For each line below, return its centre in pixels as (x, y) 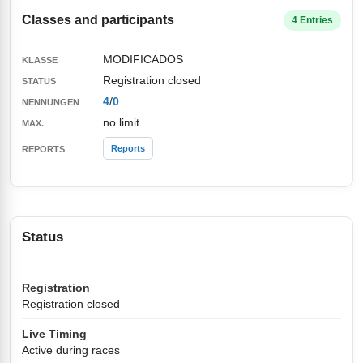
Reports (128, 148)
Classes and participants (98, 20)
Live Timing (54, 334)
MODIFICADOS (143, 59)
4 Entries (312, 20)
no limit (121, 122)
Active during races (71, 350)
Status (43, 237)
